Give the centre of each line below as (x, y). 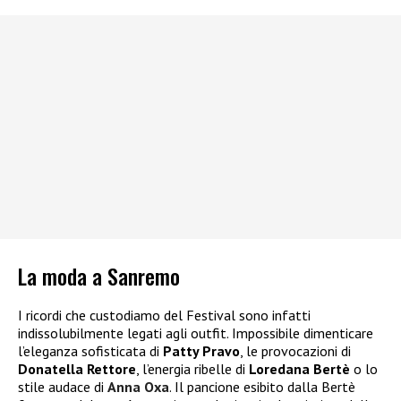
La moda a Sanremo (99, 275)
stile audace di (63, 386)
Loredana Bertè (299, 368)
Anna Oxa (138, 386)
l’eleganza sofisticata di (90, 350)
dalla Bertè (321, 386)
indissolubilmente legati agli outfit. (125, 333)
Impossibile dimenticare (303, 333)
